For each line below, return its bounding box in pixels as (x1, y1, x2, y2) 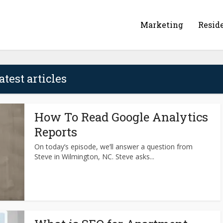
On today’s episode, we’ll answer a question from (34, 142, 193, 151)
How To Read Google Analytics (34, 109, 208, 125)
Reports (34, 124, 77, 140)
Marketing (140, 19, 183, 30)
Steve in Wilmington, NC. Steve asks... (34, 152, 154, 161)
